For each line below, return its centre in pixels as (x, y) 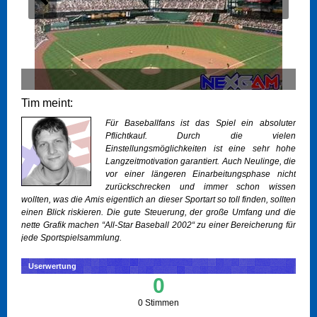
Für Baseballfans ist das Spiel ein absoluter (201, 123)
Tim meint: (47, 103)
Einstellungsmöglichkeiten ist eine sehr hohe (201, 149)
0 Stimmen (158, 303)
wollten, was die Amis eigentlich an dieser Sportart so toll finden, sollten (158, 200)
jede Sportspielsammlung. (71, 238)
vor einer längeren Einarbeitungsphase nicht (201, 174)
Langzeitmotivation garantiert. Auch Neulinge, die (201, 162)
